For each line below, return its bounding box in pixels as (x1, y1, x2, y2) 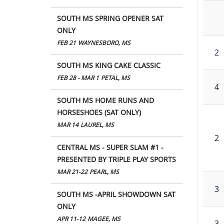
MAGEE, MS (87, 214, 120, 222)
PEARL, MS (89, 167, 119, 175)
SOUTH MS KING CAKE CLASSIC (57, 60, 160, 70)
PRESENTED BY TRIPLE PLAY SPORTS (57, 154, 176, 164)
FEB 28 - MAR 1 (57, 73, 99, 81)
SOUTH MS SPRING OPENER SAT (57, 13, 163, 23)
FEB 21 (57, 38, 76, 46)
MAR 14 (57, 120, 78, 128)
